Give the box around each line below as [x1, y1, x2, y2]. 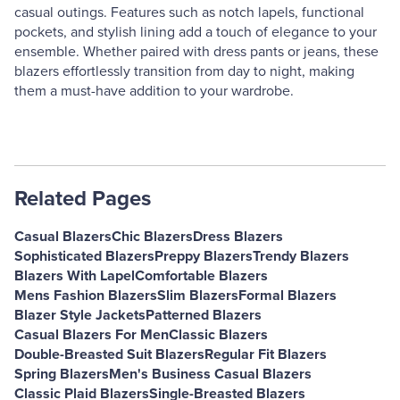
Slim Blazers [157, 287, 238, 304]
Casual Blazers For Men [14, 326, 169, 344]
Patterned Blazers [146, 306, 262, 324]
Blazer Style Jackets [14, 306, 146, 324]
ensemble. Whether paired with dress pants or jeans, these [14, 43, 379, 61]
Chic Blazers [112, 228, 193, 246]
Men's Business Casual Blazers [109, 365, 312, 383]
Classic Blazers [169, 326, 268, 344]
